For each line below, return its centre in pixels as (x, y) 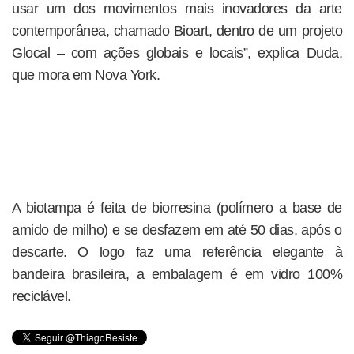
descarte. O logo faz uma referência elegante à (177, 252)
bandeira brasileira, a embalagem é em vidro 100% (177, 275)
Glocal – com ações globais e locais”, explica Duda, (177, 53)
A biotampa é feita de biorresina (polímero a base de (177, 208)
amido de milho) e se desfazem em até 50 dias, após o (177, 230)
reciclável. (41, 297)
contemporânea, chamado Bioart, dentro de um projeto (177, 31)
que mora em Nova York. (86, 75)
